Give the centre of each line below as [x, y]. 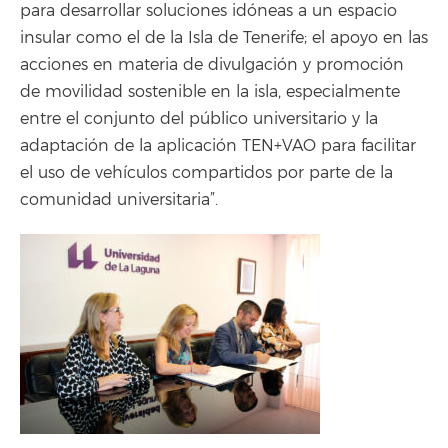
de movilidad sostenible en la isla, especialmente [210, 91]
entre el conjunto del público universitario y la [199, 118]
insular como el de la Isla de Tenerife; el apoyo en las [224, 37]
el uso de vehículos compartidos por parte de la [206, 172]
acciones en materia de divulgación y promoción [212, 64]
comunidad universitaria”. [119, 199]
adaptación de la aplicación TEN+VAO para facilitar [218, 145]
